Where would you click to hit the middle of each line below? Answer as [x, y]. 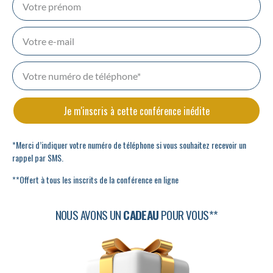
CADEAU [141, 214]
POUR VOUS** [188, 214]
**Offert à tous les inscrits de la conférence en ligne [95, 179]
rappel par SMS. [39, 158]
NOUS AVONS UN [89, 214]
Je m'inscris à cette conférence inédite [136, 111]
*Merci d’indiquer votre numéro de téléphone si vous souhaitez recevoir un [129, 145]
